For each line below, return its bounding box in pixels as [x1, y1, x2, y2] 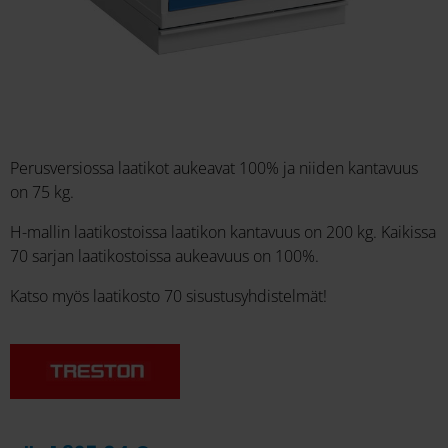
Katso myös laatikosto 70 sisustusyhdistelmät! [10, 285, 327, 308]
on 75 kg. [10, 181, 74, 204]
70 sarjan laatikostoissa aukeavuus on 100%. [10, 245, 319, 268]
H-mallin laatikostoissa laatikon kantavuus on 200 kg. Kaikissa [10, 221, 436, 244]
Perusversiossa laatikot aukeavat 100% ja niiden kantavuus [10, 157, 418, 180]
